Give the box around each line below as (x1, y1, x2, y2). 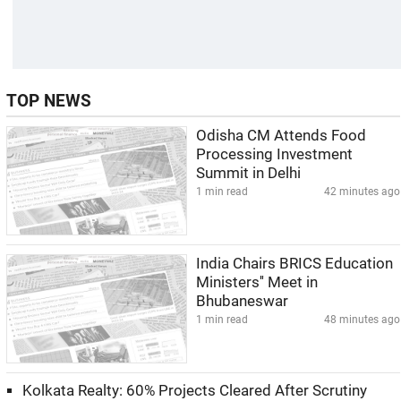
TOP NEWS (6, 91, 91, 111)
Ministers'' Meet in (196, 274, 318, 291)
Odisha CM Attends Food (196, 127, 366, 144)
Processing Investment (196, 146, 353, 163)
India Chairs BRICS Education (196, 255, 393, 272)
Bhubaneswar (196, 293, 288, 310)
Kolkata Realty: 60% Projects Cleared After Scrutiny (22, 382, 367, 399)
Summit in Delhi (196, 165, 301, 182)
